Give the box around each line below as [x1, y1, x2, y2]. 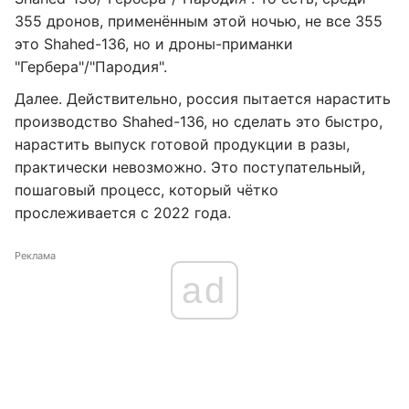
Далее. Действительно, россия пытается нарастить [15, 89, 391, 108]
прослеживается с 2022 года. [15, 204, 231, 222]
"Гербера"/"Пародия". [15, 58, 167, 76]
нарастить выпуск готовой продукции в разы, [15, 135, 350, 153]
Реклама [15, 249, 56, 262]
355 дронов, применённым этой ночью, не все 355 [15, 12, 383, 30]
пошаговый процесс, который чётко [15, 181, 278, 199]
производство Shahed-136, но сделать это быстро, [15, 112, 383, 131]
